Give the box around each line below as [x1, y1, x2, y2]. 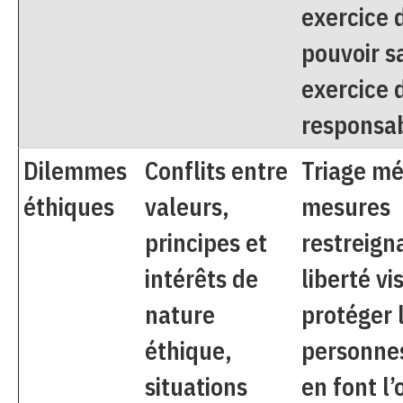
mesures [301, 190, 390, 222]
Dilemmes [23, 154, 127, 186]
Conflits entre [145, 154, 288, 186]
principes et [145, 226, 267, 258]
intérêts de [145, 262, 258, 294]
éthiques [23, 190, 114, 222]
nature [145, 298, 215, 330]
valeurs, [145, 190, 229, 222]
